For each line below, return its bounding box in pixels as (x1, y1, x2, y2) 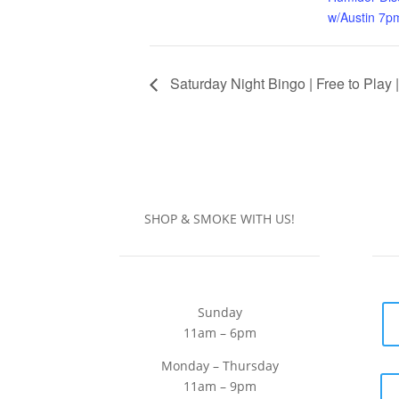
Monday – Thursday (160, 357, 279, 375)
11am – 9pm (183, 378, 256, 395)
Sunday (197, 304, 242, 322)
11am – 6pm (183, 324, 256, 342)
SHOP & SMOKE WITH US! (144, 210, 296, 228)
